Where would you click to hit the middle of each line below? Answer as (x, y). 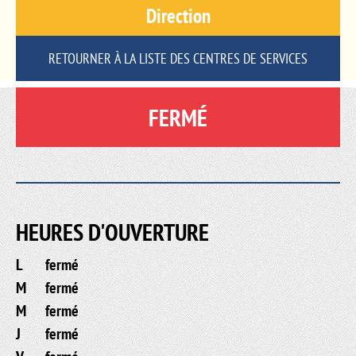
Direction (178, 16)
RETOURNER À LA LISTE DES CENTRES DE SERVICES (178, 59)
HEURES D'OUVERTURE (112, 232)
